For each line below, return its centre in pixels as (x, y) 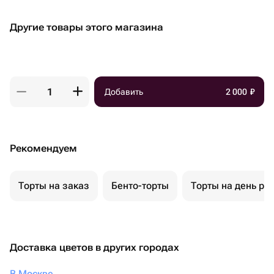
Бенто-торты (140, 186)
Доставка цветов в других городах (94, 247)
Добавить (124, 92)
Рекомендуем (43, 148)
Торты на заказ (54, 186)
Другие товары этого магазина (87, 27)
